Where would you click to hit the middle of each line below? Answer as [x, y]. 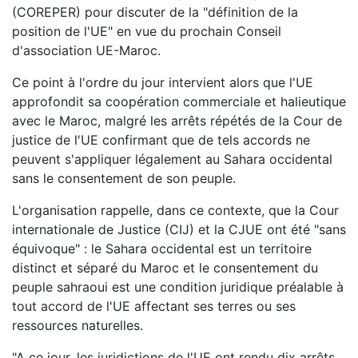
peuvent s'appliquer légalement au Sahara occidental [172, 159]
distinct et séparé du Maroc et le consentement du [165, 268]
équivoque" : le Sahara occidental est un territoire [162, 249]
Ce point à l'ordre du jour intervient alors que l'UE [163, 82]
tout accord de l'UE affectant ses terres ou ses [154, 306]
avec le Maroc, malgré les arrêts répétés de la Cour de [177, 121]
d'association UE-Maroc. [86, 50]
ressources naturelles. [78, 325]
